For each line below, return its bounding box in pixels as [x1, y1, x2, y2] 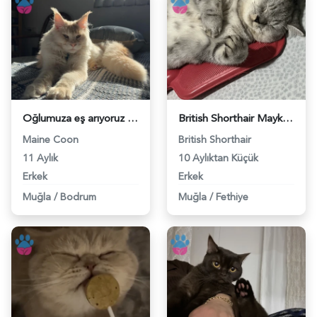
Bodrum [60, 190, 96, 204]
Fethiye [216, 190, 248, 204]
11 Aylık [23, 151, 58, 165]
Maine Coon [23, 132, 79, 146]
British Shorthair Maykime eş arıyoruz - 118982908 [282, 110, 293, 126]
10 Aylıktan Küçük [178, 151, 258, 165]
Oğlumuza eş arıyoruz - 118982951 [127, 110, 138, 126]
